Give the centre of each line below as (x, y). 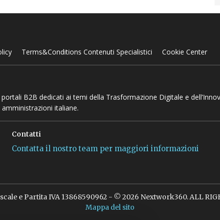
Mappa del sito (110, 207)
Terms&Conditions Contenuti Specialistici (87, 52)
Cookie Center (184, 52)
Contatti (27, 134)
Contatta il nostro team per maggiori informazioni (106, 149)
